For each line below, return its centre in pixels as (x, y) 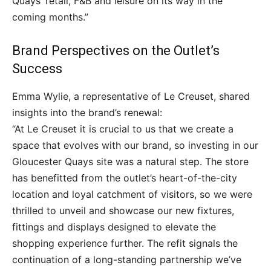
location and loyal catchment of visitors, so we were (132, 194)
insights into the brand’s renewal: (87, 113)
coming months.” (50, 17)
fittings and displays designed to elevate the (114, 227)
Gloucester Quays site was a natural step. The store (130, 162)
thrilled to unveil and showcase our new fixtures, (123, 211)
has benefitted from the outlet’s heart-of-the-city (125, 178)
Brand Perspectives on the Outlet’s (116, 51)
